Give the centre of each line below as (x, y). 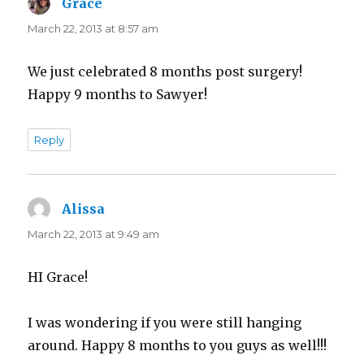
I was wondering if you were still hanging (165, 323)
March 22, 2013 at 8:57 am (93, 29)
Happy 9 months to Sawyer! (118, 95)
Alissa (84, 209)
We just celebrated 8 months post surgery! (165, 72)
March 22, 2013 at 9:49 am (94, 234)
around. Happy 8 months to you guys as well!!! (178, 346)
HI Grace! (58, 277)
